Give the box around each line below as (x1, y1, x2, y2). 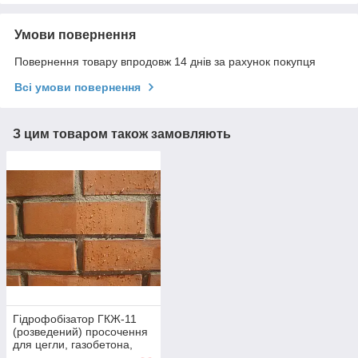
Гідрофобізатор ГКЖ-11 (13, 312, 137, 325)
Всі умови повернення (14, 81, 141, 94)
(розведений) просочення (13, 324, 148, 338)
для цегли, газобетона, (13, 337, 133, 351)
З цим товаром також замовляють (13, 127, 231, 141)
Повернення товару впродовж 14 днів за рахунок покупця (14, 55, 316, 69)
